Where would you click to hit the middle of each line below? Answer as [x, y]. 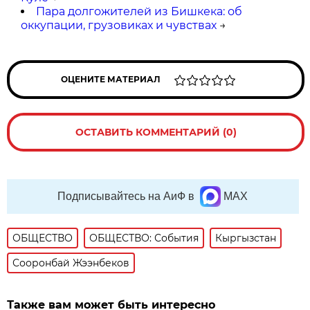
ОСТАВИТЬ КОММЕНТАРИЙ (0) [156, 132]
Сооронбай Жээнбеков [71, 263]
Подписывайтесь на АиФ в [126, 196]
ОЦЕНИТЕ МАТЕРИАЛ [111, 79]
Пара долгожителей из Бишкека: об [139, 11]
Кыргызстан [246, 238]
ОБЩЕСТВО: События [144, 238]
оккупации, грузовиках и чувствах [119, 25]
